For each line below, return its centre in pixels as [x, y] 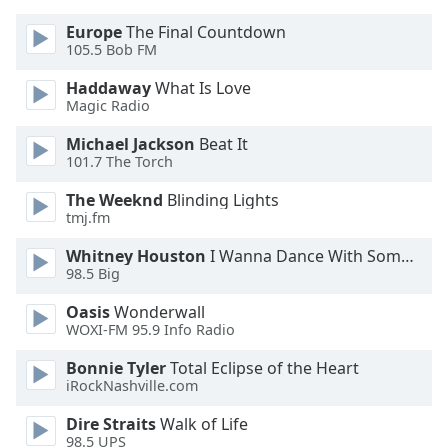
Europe [94, 32]
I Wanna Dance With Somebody [303, 256]
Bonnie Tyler [116, 368]
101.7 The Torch [119, 162]
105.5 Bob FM [111, 50]
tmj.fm [88, 218]
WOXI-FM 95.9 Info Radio [150, 330]
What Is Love [201, 88]
